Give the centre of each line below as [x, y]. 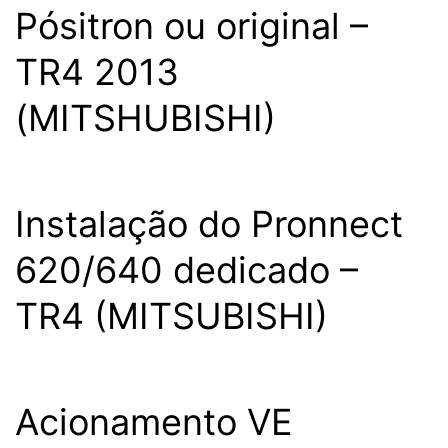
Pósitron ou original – [191, 26]
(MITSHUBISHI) [145, 118]
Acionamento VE [154, 422]
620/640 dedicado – [186, 270]
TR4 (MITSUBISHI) [171, 316]
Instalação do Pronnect [209, 224]
